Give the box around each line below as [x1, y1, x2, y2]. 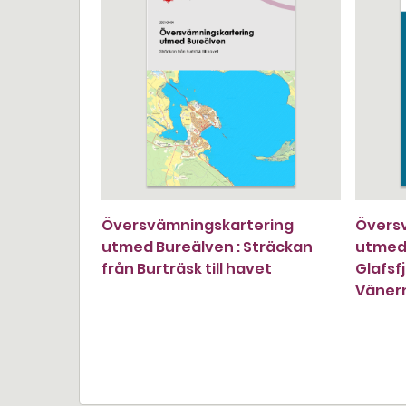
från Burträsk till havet [101, 258, 272, 279]
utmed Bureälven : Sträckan [101, 237, 313, 257]
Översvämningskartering [101, 215, 294, 236]
